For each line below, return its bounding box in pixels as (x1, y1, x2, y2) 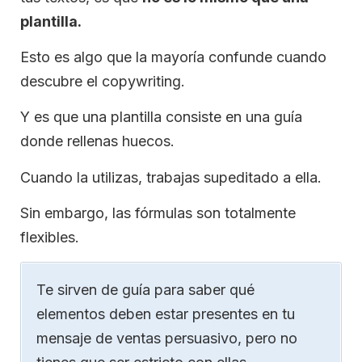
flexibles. (20, 229, 79, 246)
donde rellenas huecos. (20, 133, 175, 150)
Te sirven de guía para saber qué (36, 280, 255, 298)
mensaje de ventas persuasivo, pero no (36, 329, 297, 347)
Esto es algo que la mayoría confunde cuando (20, 48, 326, 66)
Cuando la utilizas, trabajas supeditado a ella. (20, 168, 322, 186)
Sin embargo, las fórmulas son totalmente (20, 204, 296, 222)
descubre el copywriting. (20, 73, 185, 90)
